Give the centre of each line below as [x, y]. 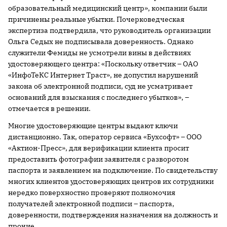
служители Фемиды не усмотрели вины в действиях [100, 52]
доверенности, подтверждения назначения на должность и [113, 215]
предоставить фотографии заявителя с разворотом [99, 159]
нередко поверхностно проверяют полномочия [92, 192]
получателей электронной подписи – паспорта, [91, 203]
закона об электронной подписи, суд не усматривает [100, 86]
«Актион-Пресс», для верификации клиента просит [99, 148]
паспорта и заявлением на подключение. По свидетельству [113, 170]
